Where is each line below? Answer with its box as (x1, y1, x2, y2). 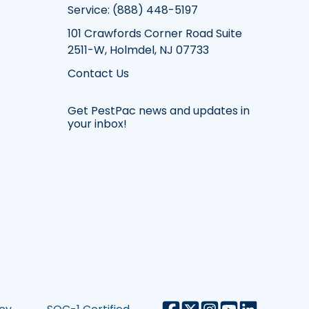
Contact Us (68, 66, 129, 82)
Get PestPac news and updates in (68, 103, 250, 119)
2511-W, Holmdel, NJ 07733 (68, 42, 209, 59)
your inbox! (68, 116, 127, 132)
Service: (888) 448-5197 (68, 2, 198, 19)
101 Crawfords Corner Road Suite (68, 26, 242, 42)
